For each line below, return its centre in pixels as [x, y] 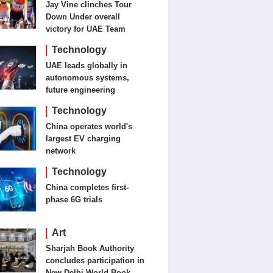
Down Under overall [83, 17]
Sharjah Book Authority [90, 248]
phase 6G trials [74, 200]
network [61, 151]
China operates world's [89, 126]
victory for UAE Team [86, 29]
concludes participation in [95, 261]
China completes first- [87, 187]
